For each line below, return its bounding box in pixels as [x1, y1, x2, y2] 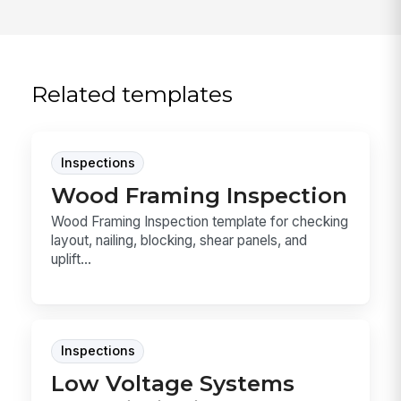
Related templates [31, 81, 234, 108]
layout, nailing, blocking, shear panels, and [51, 232, 308, 250]
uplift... [51, 251, 92, 269]
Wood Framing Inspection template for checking [51, 213, 349, 231]
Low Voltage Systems [51, 370, 295, 397]
